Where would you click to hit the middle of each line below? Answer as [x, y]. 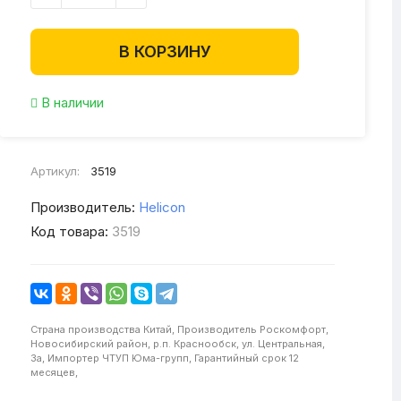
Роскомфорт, [294, 329]
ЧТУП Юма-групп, [147, 358]
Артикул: [55, 171]
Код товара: [69, 231]
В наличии [71, 102]
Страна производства [85, 329]
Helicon [162, 207]
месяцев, [54, 372]
